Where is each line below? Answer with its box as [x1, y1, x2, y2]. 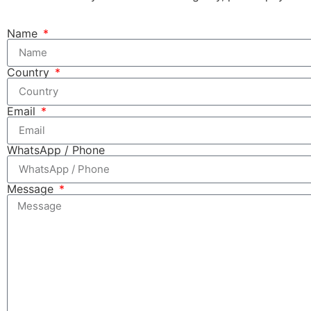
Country [7, 65, 53, 79]
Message [7, 181, 57, 196]
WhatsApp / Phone [7, 142, 105, 157]
